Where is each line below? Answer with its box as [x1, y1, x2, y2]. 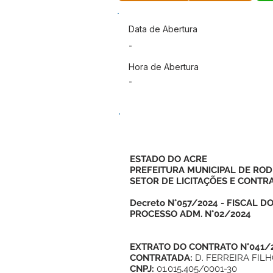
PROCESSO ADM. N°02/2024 [130, 208, 251, 219]
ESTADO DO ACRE [130, 154, 207, 165]
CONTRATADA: [130, 252, 195, 263]
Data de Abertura [129, 24, 197, 34]
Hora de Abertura [129, 62, 199, 72]
